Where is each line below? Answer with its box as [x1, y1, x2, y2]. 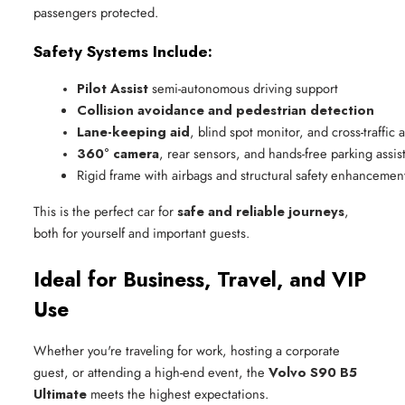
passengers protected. [33, 3, 158, 23]
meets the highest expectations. [87, 383, 268, 403]
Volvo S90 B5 [268, 362, 357, 381]
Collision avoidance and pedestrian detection [77, 99, 374, 119]
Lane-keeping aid [77, 121, 190, 141]
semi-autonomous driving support [148, 78, 338, 98]
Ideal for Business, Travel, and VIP [33, 264, 366, 294]
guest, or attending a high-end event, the [33, 362, 268, 381]
